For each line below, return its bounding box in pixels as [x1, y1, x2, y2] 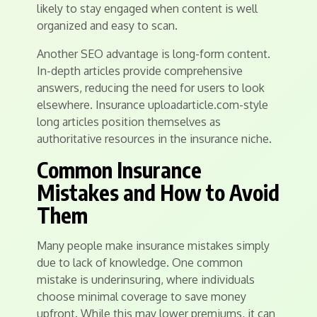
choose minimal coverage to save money [37, 289, 246, 304]
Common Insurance [37, 156, 202, 184]
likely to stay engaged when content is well [37, 1, 258, 16]
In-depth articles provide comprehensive [37, 64, 243, 79]
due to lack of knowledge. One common [37, 255, 243, 270]
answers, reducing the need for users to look [37, 81, 265, 96]
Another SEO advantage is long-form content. [37, 47, 270, 62]
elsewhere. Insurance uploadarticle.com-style [37, 98, 268, 113]
